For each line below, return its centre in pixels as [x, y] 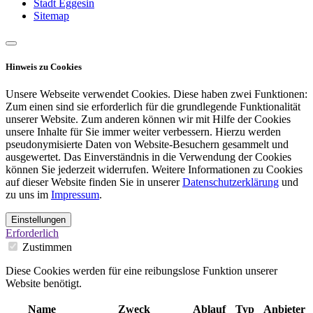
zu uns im [28, 195]
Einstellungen [38, 220]
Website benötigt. [44, 284]
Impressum [75, 195]
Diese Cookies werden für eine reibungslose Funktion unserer [141, 271]
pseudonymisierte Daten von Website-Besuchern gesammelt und [147, 145]
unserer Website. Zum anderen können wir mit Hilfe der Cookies [148, 119]
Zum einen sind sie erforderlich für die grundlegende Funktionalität [153, 107]
